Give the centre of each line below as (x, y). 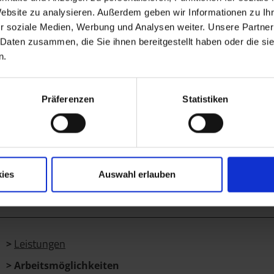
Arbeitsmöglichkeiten (67, 266)
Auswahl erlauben (137, 174)
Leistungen (40, 244)
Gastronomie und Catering (128, 40)
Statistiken (206, 99)
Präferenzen (68, 99)
